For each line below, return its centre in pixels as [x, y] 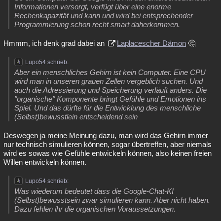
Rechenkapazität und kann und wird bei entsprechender [104, 16]
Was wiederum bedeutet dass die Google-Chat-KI [94, 191]
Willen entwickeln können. [45, 162]
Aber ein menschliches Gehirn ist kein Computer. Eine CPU [110, 72]
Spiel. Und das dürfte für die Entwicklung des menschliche [108, 108]
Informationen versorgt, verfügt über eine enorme [93, 7]
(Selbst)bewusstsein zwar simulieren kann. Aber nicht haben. [112, 200]
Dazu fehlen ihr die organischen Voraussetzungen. [95, 209]
